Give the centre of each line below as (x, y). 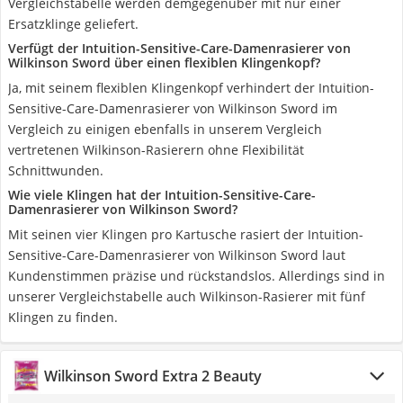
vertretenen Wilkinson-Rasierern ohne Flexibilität (156, 150)
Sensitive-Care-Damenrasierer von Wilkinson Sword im (173, 108)
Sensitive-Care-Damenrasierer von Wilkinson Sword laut (177, 255)
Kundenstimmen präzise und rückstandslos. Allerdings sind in (197, 276)
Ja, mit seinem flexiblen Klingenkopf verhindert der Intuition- (191, 88)
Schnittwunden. (56, 170)
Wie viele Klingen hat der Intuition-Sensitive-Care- (162, 195)
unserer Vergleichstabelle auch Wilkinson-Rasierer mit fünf (187, 296)
